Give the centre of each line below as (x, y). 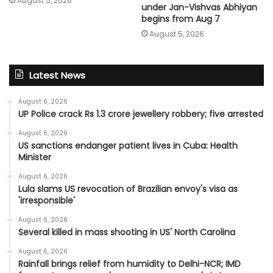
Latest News (57, 75)
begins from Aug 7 (181, 19)
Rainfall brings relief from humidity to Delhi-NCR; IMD (129, 264)
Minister (35, 157)
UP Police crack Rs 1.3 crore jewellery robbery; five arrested (141, 114)
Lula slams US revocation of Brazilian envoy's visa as (128, 189)
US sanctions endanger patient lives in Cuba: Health (128, 145)
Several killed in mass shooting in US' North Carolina (127, 232)
